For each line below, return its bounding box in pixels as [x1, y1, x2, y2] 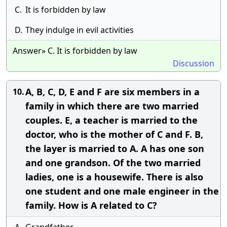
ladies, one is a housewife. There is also [25, 171, 203, 183]
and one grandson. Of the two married [25, 157, 201, 169]
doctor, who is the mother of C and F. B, [25, 128, 203, 140]
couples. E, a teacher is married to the [25, 114, 198, 126]
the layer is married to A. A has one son [25, 142, 204, 155]
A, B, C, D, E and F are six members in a [25, 86, 200, 98]
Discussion [173, 58, 214, 69]
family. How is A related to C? [25, 199, 157, 211]
